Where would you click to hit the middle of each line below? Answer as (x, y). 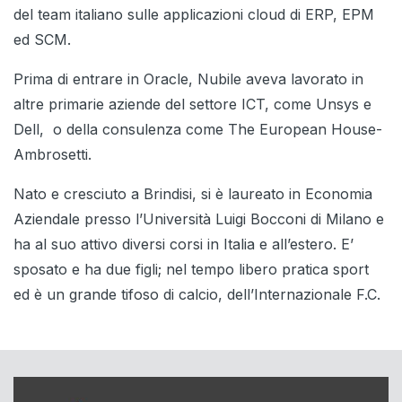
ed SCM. (42, 40)
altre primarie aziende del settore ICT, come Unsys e (192, 105)
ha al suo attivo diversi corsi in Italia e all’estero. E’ (184, 245)
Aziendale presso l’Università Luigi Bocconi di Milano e (199, 219)
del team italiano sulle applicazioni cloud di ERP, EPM (194, 15)
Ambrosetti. (52, 155)
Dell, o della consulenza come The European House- (198, 130)
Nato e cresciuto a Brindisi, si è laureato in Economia (193, 194)
